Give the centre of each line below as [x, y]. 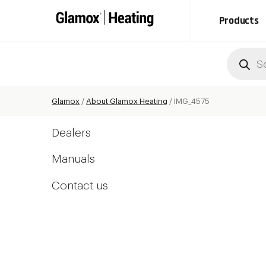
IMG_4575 [192, 101]
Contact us [80, 185]
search [245, 64]
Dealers [71, 132]
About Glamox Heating [127, 101]
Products [239, 20]
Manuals [73, 159]
